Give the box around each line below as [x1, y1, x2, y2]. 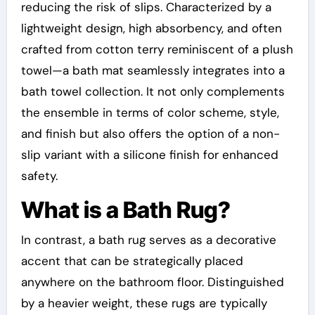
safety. [20, 168, 58, 184]
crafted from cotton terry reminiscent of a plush [20, 41, 293, 58]
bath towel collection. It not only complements [20, 84, 285, 100]
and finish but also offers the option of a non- [20, 126, 280, 142]
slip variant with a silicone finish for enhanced [20, 147, 278, 163]
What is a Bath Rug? [20, 196, 231, 224]
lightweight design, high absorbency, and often [20, 20, 282, 37]
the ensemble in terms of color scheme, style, [20, 105, 279, 121]
